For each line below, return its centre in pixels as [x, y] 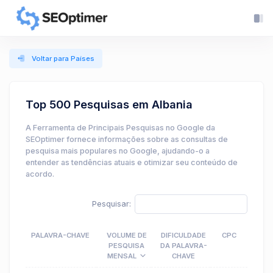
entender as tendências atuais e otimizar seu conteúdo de [132, 163]
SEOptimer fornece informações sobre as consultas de [127, 140]
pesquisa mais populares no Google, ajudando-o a [118, 151]
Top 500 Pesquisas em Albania [109, 105]
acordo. [40, 174]
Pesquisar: [112, 204]
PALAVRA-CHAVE [60, 236]
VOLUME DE [126, 236]
